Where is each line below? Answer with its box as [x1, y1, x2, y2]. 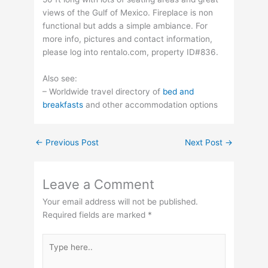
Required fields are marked [42, 210, 148, 220]
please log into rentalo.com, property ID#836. [42, 47, 219, 57]
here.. [42, 248, 65, 258]
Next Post [184, 138, 225, 148]
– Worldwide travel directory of [42, 87, 163, 97]
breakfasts [42, 100, 84, 110]
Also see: [42, 74, 78, 84]
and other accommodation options [83, 100, 218, 110]
